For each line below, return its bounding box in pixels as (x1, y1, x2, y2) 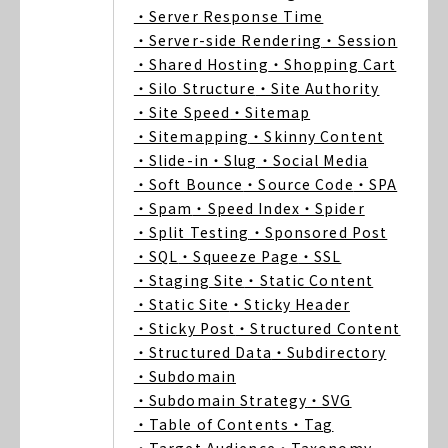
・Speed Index (192, 198, 300, 218)
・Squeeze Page (178, 246, 299, 266)
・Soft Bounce (133, 174, 244, 194)
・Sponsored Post (249, 222, 388, 242)
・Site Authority (255, 78, 380, 98)
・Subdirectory (271, 342, 387, 362)
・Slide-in (133, 150, 209, 170)
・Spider (299, 198, 365, 218)
